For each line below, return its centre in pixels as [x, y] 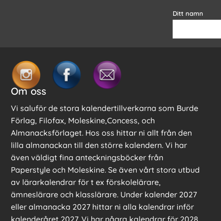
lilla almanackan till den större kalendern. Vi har [99, 145]
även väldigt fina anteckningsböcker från [87, 158]
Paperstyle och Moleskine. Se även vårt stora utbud [105, 170]
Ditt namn [188, 14]
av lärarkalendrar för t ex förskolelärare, [86, 182]
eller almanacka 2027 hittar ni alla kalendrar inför [102, 207]
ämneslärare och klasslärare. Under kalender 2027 [104, 195]
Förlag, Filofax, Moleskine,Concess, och [83, 121]
